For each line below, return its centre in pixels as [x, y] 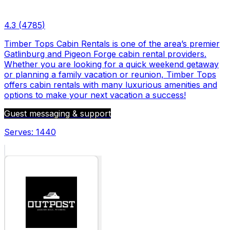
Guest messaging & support [57, 113]
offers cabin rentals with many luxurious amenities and [111, 84]
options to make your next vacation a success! [95, 95]
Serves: [20, 132]
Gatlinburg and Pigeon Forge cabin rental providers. [105, 54]
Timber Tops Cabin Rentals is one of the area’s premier [112, 43]
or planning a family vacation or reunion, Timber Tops [110, 74]
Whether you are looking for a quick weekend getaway [111, 64]
